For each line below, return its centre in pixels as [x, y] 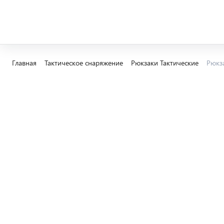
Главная [24, 63]
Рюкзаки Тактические [165, 63]
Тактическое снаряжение [84, 63]
